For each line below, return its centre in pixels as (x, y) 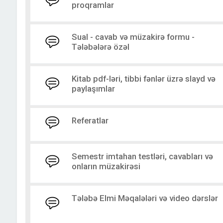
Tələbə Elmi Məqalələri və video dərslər (145, 198)
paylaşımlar (93, 89)
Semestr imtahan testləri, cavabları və (142, 156)
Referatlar (90, 120)
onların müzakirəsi (106, 166)
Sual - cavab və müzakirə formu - (133, 37)
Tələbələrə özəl (100, 47)
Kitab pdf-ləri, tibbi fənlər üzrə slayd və (143, 79)
